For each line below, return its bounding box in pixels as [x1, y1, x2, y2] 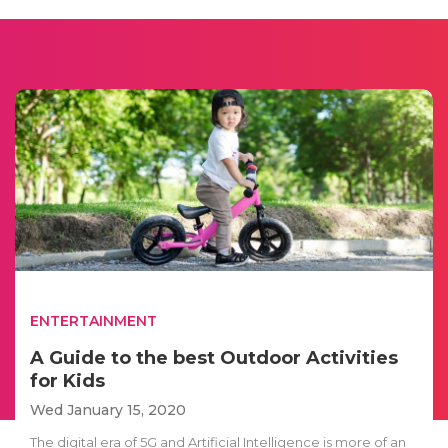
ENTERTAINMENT [30, 311, 157, 330]
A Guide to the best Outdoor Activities [30, 346, 398, 369]
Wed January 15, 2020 [30, 400, 186, 419]
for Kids [30, 369, 105, 392]
